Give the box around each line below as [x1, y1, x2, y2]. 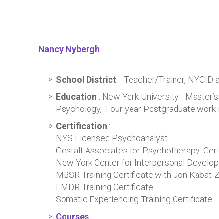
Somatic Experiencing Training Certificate [56, 194, 212, 204]
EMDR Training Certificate [56, 182, 153, 192]
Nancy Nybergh [38, 44, 100, 54]
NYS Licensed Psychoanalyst [56, 133, 168, 143]
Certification [56, 121, 107, 131]
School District [56, 74, 118, 85]
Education [56, 91, 97, 102]
